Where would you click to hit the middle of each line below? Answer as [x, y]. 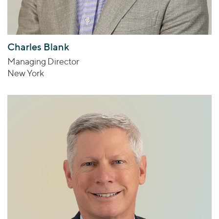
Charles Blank [38, 47]
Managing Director [43, 61]
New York [26, 73]
